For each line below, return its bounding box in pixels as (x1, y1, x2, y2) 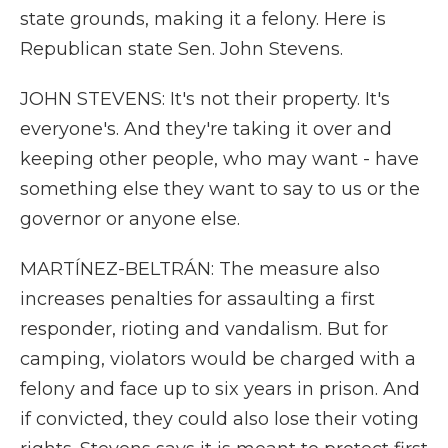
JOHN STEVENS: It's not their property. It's (20, 88, 390, 110)
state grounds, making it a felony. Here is (20, 8, 386, 30)
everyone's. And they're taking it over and (20, 118, 392, 140)
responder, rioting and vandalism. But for (20, 318, 388, 340)
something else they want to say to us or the (20, 178, 420, 200)
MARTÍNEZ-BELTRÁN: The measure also (20, 258, 380, 280)
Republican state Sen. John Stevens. (20, 38, 343, 60)
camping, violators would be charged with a (20, 348, 416, 370)
